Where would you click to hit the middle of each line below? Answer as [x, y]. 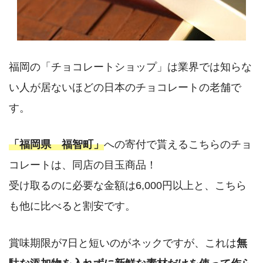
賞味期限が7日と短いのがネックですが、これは [123, 242]
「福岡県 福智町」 [56, 144]
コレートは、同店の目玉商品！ [83, 165]
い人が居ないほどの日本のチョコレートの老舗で [125, 87]
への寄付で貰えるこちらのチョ [178, 144]
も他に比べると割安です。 [72, 206]
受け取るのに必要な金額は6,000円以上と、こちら [128, 186]
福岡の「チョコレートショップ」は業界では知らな [130, 67]
